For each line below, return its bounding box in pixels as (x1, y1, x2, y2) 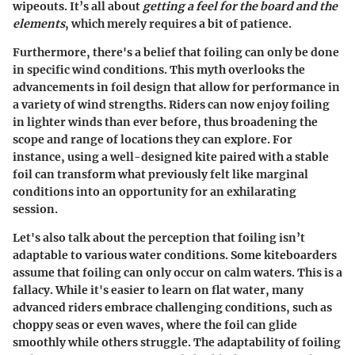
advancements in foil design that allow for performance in (13, 79, 340, 94)
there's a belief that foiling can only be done (93, 44, 339, 59)
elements (13, 16, 65, 31)
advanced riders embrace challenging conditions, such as (13, 300, 332, 315)
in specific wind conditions (13, 62, 164, 77)
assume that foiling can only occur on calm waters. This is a (13, 265, 342, 280)
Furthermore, (13, 44, 93, 59)
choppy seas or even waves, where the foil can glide (13, 317, 297, 332)
